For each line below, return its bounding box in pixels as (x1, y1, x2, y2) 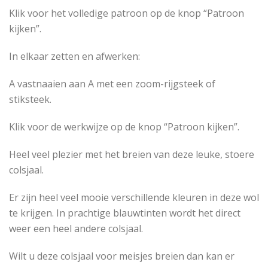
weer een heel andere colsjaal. (9, 221, 143, 235)
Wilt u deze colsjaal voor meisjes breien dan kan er (9, 249, 234, 263)
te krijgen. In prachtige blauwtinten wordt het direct (9, 206, 240, 220)
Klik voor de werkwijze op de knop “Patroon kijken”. (9, 120, 239, 133)
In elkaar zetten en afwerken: (9, 49, 140, 63)
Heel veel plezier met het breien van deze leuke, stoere (9, 147, 254, 161)
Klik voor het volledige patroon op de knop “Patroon (9, 6, 244, 20)
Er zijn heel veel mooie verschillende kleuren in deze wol (9, 190, 259, 204)
